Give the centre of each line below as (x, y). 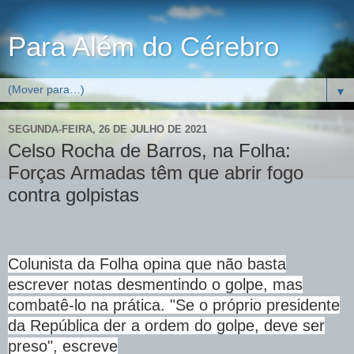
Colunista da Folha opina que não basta (147, 264)
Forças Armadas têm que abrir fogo (156, 173)
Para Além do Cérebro (143, 47)
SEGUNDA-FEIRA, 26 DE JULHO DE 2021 (107, 129)
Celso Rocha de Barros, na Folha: (149, 151)
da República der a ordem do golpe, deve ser (166, 325)
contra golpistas (73, 195)
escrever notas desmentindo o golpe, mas (155, 284)
